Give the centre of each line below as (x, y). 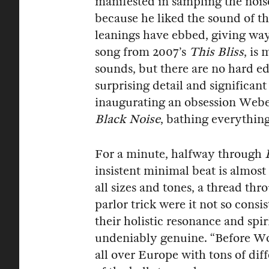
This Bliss (216, 52)
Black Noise (128, 119)
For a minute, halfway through (180, 154)
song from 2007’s (142, 52)
